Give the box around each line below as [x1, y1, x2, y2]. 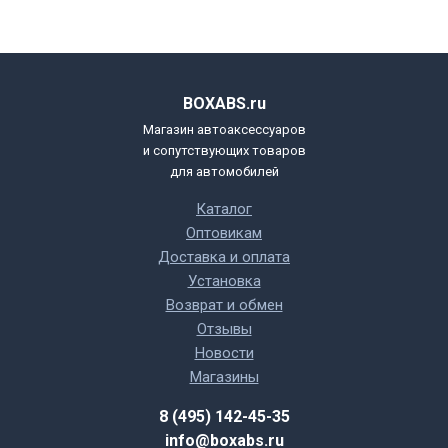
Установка [187, 272, 261, 290]
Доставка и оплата [158, 248, 290, 266]
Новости [194, 344, 254, 362]
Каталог [196, 200, 252, 218]
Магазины [189, 368, 259, 386]
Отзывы [196, 320, 252, 338]
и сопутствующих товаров [142, 143, 306, 158]
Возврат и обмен [165, 296, 283, 314]
